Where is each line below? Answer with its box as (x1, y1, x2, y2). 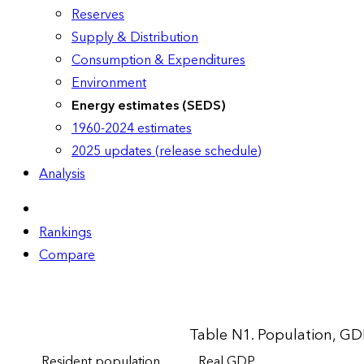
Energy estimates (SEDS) (71, 93, 226, 117)
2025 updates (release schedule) (71, 139, 262, 162)
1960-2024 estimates (71, 116, 192, 140)
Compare (39, 243, 95, 266)
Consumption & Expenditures (71, 48, 245, 71)
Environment (71, 71, 146, 94)
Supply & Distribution (71, 25, 198, 49)
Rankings (39, 220, 92, 244)
